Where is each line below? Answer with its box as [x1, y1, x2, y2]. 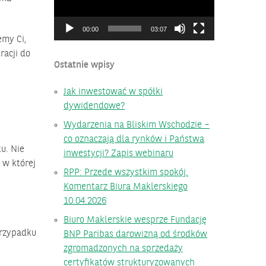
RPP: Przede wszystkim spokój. [64, 167, 188, 178]
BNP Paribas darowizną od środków [64, 229, 207, 239]
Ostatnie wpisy [54, 60, 115, 70]
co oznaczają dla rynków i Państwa [64, 134, 204, 144]
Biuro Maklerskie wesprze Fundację [64, 215, 207, 225]
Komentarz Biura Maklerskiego [64, 182, 188, 192]
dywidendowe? [64, 101, 125, 111]
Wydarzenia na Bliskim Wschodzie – [64, 120, 210, 130]
